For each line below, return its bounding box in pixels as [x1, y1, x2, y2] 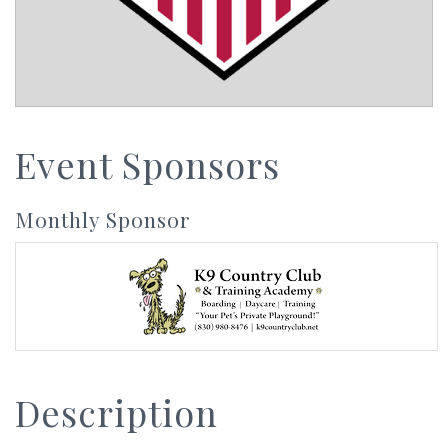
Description [15, 387, 218, 436]
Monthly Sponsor [15, 204, 191, 233]
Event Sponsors [15, 139, 280, 188]
